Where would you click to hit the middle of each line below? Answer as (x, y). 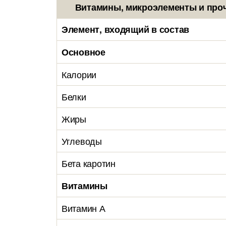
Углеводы (82, 141)
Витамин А (83, 208)
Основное (83, 52)
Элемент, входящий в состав (125, 29)
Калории (79, 74)
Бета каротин (89, 163)
